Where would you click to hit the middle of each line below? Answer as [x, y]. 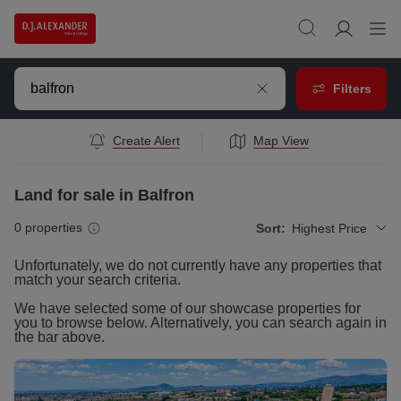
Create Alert [146, 141]
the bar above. [60, 337]
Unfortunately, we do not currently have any [153, 266]
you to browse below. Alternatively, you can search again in [200, 323]
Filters [352, 88]
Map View [281, 141]
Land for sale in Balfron [104, 196]
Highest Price [329, 228]
